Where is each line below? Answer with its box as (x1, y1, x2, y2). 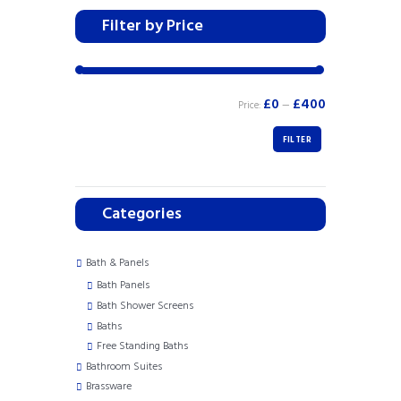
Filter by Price (102, 13, 203, 39)
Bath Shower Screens (97, 297, 193, 316)
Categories (102, 201, 182, 228)
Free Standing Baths (97, 337, 188, 356)
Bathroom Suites (86, 357, 162, 376)
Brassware (86, 378, 132, 397)
